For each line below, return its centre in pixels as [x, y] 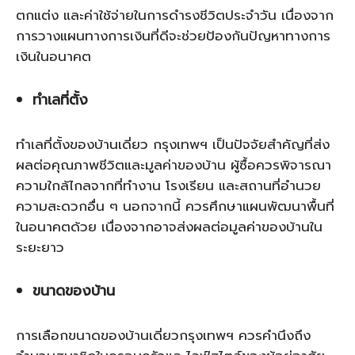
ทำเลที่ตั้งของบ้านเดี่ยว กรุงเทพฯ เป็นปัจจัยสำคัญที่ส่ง [173, 144]
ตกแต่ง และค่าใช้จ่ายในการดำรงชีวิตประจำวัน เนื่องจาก [175, 15]
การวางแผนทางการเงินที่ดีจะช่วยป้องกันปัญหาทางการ [173, 36]
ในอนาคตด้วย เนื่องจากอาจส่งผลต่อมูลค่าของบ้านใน [169, 227]
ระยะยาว [40, 247]
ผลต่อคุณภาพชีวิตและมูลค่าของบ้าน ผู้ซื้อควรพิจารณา [174, 165]
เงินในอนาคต [53, 56]
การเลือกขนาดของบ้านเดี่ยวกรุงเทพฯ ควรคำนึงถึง [163, 335]
